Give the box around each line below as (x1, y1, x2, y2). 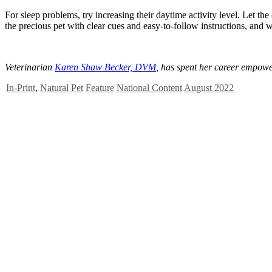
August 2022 (184, 82, 234, 93)
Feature (86, 82, 114, 93)
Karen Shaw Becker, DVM (55, 61, 156, 72)
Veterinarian (5, 61, 55, 72)
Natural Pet (40, 82, 83, 93)
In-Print (6, 82, 35, 93)
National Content (117, 82, 182, 93)
